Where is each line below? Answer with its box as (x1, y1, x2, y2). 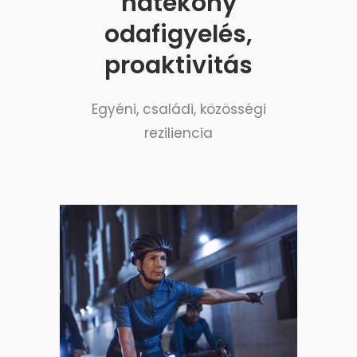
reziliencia (144, 124, 213, 143)
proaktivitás (104, 49, 253, 83)
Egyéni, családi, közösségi (91, 100, 266, 120)
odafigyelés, (104, 18, 253, 52)
